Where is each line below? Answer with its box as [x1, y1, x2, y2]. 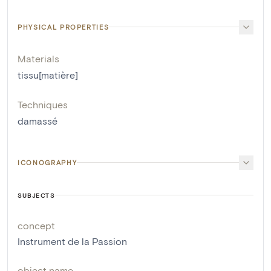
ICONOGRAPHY [18, 158, 77, 166]
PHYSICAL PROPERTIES [18, 22, 109, 31]
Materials [18, 52, 59, 64]
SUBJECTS [18, 191, 54, 199]
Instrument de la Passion [18, 235, 127, 247]
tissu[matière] [18, 68, 78, 80]
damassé [18, 114, 57, 126]
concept [18, 219, 55, 231]
